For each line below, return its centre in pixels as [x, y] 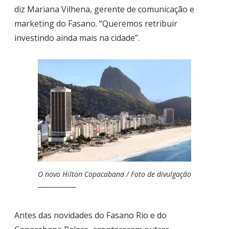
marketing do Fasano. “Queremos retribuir [96, 24]
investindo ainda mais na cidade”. [77, 38]
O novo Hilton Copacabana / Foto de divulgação [114, 174]
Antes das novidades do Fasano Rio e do [90, 215]
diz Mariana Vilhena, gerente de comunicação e [104, 9]
